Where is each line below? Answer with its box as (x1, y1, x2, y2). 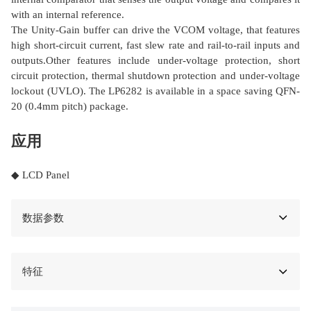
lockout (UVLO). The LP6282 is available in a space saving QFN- (11, 85, 300, 97)
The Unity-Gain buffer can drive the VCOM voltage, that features (11, 24, 300, 36)
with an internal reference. (11, 9, 125, 21)
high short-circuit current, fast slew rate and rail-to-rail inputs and (11, 40, 300, 51)
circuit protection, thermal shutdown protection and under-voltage (11, 70, 300, 82)
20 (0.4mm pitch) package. (11, 101, 129, 112)
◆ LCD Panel (11, 169, 70, 181)
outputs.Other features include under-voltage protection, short (11, 55, 300, 67)
